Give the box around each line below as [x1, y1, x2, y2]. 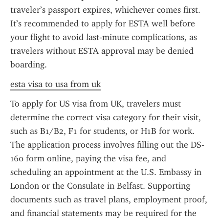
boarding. [10, 59, 47, 70]
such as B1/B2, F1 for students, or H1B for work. [10, 126, 195, 136]
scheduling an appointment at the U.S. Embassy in [10, 167, 201, 177]
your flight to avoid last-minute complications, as [10, 32, 197, 43]
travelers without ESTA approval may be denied [10, 45, 194, 56]
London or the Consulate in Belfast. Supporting [10, 180, 190, 191]
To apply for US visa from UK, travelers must [10, 98, 181, 109]
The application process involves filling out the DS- [10, 139, 204, 150]
